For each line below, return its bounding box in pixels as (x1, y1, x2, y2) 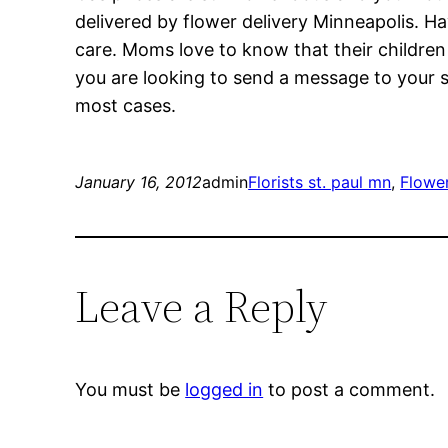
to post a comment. (263, 379, 436, 401)
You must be (75, 379, 186, 401)
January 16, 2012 (75, 172, 203, 193)
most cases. (75, 95, 177, 117)
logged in (185, 379, 264, 401)
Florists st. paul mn (248, 172, 392, 193)
